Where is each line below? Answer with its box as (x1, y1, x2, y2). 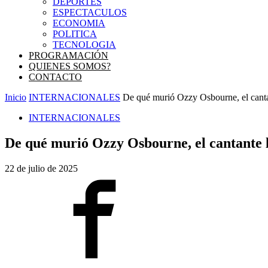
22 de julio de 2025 (5, 163, 78, 173)
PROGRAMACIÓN (29, 50, 108, 60)
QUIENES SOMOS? (29, 61, 111, 71)
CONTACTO (29, 72, 82, 82)
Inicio (5, 92, 26, 102)
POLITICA (53, 29, 97, 39)
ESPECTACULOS (53, 7, 127, 17)
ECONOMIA (53, 18, 105, 28)
